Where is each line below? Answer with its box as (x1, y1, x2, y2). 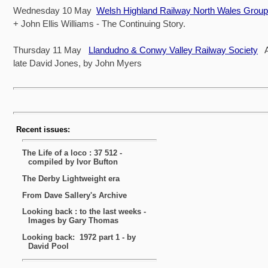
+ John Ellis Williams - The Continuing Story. (13, 18, 185, 29)
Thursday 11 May (13, 44, 89, 55)
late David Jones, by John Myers (13, 57, 144, 68)
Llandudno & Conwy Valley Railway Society (89, 44, 258, 55)
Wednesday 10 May (13, 5, 96, 16)
